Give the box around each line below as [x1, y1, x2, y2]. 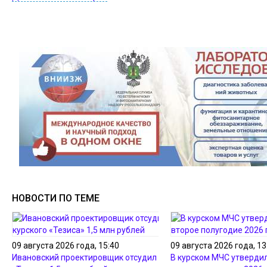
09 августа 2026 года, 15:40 [12, 241, 119, 250]
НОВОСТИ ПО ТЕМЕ [12, 193, 100, 204]
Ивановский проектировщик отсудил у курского [12, 253, 199, 262]
